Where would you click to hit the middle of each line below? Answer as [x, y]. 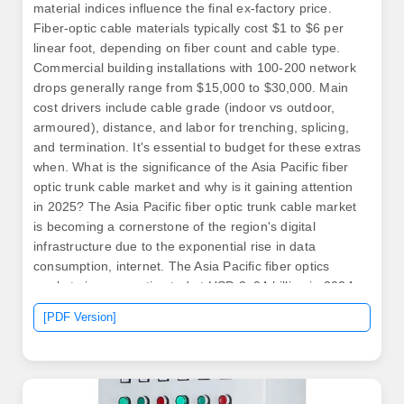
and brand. [65, 345]
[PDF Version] [80, 317]
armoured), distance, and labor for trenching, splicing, [192, 127]
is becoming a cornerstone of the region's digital [174, 226]
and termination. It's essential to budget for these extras [197, 147]
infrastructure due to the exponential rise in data [175, 246]
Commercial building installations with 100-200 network [195, 68]
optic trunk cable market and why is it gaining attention [193, 187]
